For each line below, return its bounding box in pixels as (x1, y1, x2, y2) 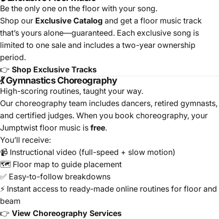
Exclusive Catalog (35, 16, 103, 26)
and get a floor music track (103, 16, 202, 26)
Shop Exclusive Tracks (12, 65, 97, 75)
